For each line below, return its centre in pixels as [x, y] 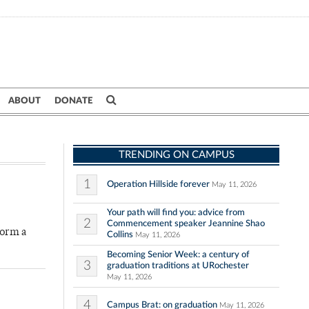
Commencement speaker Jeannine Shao [186, 223]
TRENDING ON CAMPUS [176, 155]
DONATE [73, 101]
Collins [120, 235]
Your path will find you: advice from [176, 212]
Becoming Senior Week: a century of [178, 255]
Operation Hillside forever [158, 184]
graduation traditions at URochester [178, 266]
